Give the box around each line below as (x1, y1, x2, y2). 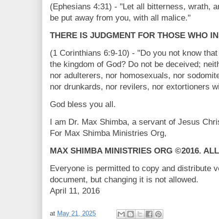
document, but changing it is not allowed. (50, 175, 198, 184)
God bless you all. (50, 100, 116, 109)
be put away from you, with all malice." (50, 13, 191, 22)
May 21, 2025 (57, 210, 96, 218)
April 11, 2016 (50, 186, 100, 196)
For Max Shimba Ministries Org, (50, 129, 167, 138)
